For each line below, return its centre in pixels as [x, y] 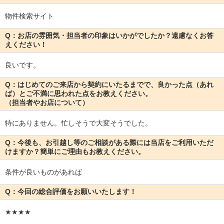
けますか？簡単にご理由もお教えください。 [75, 152]
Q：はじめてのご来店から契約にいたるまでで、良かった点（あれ [109, 85]
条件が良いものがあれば [43, 172]
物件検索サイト [29, 16]
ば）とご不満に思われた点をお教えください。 [78, 94]
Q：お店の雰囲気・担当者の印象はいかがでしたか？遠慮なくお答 [109, 36]
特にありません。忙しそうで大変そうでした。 [78, 123]
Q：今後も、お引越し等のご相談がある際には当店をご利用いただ [109, 143]
